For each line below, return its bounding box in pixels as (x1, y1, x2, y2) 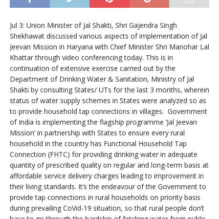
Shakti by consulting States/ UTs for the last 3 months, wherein (10, 85, 209, 94)
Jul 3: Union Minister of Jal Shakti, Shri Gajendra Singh (10, 20, 177, 30)
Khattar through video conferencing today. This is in (10, 52, 173, 62)
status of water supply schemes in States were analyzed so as (10, 95, 206, 105)
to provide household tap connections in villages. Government (10, 106, 207, 116)
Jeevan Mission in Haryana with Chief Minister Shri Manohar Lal (10, 42, 209, 51)
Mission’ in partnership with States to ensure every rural (10, 128, 185, 137)
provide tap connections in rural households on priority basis (10, 192, 200, 202)
